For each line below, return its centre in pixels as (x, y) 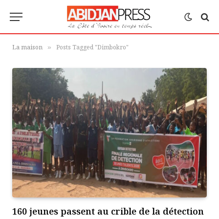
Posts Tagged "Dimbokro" (92, 47)
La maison (27, 47)
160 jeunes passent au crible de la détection (108, 211)
